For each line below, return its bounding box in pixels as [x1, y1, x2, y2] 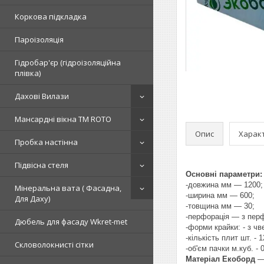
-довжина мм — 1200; [186, 180, 263, 189]
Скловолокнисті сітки [15, 239, 94, 250]
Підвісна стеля [15, 160, 68, 171]
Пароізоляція [15, 34, 64, 45]
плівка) [15, 68, 41, 79]
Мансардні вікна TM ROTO [15, 114, 111, 125]
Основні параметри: [186, 170, 262, 179]
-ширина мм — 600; [186, 191, 255, 200]
